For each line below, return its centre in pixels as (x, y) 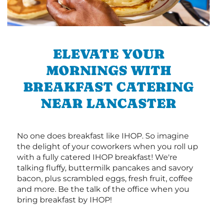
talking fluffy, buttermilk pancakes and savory (105, 168)
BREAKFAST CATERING (108, 86)
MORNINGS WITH (108, 70)
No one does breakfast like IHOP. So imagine (103, 136)
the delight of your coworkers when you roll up (108, 146)
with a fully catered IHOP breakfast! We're (97, 157)
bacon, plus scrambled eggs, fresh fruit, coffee (105, 178)
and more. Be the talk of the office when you (103, 189)
